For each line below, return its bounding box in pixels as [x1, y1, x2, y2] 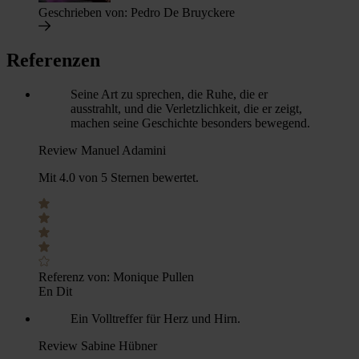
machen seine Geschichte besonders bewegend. [71, 116, 310, 131]
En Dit [38, 284, 72, 299]
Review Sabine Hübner [38, 339, 157, 353]
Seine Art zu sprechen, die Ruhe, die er [71, 87, 268, 102]
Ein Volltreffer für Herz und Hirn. [71, 312, 240, 326]
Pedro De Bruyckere [131, 5, 235, 19]
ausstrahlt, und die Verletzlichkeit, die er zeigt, [71, 102, 302, 116]
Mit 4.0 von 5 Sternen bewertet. [38, 171, 199, 185]
